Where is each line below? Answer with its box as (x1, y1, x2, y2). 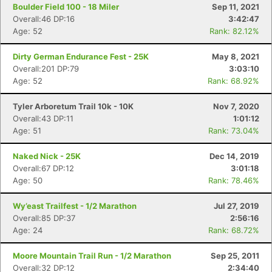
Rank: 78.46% (208, 175, 259, 185)
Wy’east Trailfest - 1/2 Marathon (13, 201, 137, 211)
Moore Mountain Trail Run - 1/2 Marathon (13, 251, 171, 260)
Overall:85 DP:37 (13, 213, 75, 223)
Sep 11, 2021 (212, 2, 259, 12)
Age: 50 (13, 175, 42, 185)
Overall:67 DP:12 (13, 163, 74, 173)
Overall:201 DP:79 (13, 64, 79, 73)
